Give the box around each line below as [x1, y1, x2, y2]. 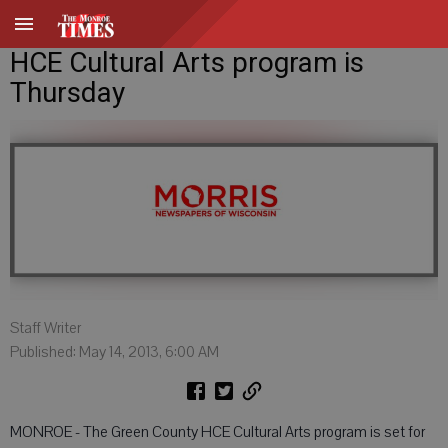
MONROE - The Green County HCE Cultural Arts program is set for [10, 422, 425, 442]
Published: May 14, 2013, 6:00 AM [10, 342, 219, 362]
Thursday [10, 76, 125, 109]
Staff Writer [10, 318, 81, 338]
